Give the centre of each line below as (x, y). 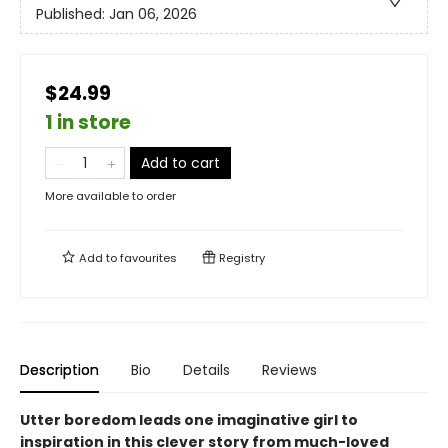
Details (206, 370)
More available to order (110, 196)
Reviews (289, 370)
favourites (148, 258)
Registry (240, 258)
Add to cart (180, 163)
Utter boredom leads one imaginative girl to (189, 420)
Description (59, 370)
